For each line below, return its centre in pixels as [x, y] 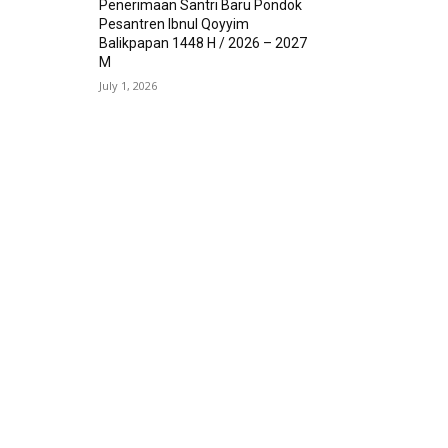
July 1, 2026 [128, 85]
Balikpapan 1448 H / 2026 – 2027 [203, 42]
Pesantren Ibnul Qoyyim [174, 23]
